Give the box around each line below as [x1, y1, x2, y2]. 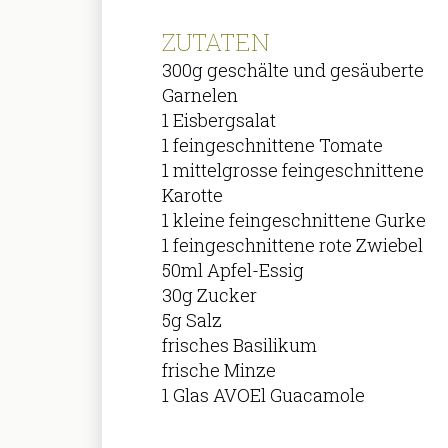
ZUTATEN [162, 26, 271, 58]
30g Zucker [162, 283, 258, 307]
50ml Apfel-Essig [162, 258, 305, 282]
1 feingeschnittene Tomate [162, 133, 384, 157]
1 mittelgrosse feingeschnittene [162, 158, 425, 182]
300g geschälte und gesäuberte [162, 58, 425, 82]
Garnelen [162, 83, 239, 107]
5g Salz [162, 308, 223, 332]
